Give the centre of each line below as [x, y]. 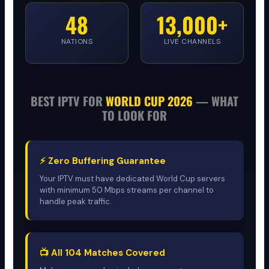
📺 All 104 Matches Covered [103, 252]
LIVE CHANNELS [192, 41]
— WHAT [216, 101]
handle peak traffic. [76, 201]
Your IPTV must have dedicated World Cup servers [133, 178]
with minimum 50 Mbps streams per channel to [127, 190]
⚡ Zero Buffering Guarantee [103, 161]
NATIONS [77, 41]
